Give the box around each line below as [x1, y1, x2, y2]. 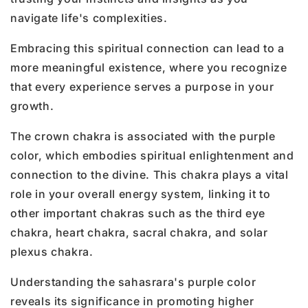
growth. [10, 98, 54, 113]
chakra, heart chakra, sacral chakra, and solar [10, 225, 268, 239]
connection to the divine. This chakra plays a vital [10, 167, 289, 181]
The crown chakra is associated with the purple [10, 129, 276, 143]
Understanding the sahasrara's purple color [10, 274, 256, 289]
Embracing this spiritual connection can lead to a [10, 41, 285, 55]
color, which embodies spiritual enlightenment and [10, 148, 294, 162]
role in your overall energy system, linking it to [10, 186, 271, 201]
